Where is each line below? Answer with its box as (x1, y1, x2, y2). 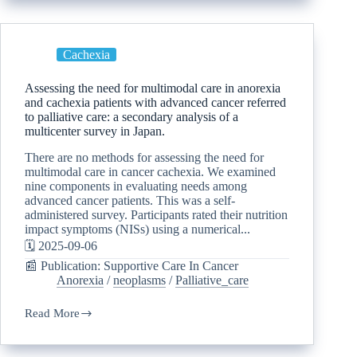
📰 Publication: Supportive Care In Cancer (25, 258, 238, 273)
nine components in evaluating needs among (25, 178, 247, 193)
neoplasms (113, 273, 166, 287)
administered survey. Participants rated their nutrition (25, 207, 288, 222)
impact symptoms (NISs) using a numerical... (25, 222, 250, 236)
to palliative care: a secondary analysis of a (25, 109, 238, 124)
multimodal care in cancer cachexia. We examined (25, 164, 276, 178)
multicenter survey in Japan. (25, 124, 165, 138)
